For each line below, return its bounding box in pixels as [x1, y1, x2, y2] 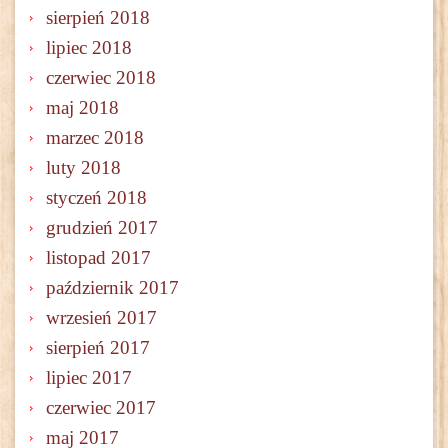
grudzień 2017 [46, 217, 158, 239]
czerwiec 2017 [46, 397, 156, 419]
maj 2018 [46, 97, 119, 119]
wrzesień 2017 [46, 307, 157, 329]
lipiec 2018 [46, 37, 132, 59]
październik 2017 [46, 277, 179, 299]
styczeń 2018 [46, 187, 147, 209]
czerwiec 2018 [46, 67, 156, 89]
